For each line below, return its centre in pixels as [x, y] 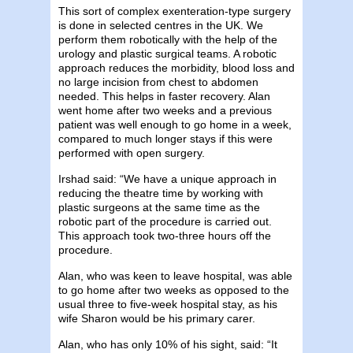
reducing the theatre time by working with [161, 193]
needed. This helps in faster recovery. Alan [164, 96]
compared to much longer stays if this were [165, 138]
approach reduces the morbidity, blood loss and [176, 67]
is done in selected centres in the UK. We [161, 25]
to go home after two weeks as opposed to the [174, 290]
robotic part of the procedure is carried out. [165, 221]
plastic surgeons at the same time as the [159, 207]
